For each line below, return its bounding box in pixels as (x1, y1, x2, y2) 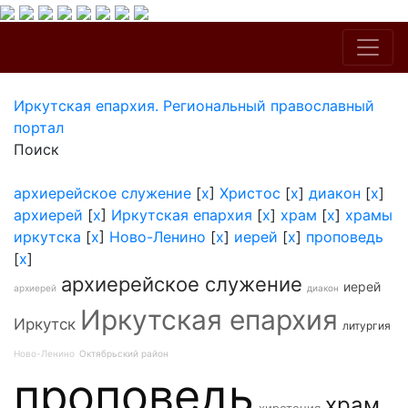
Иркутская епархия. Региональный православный (14, 97, 374, 115)
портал (14, 118, 64, 137)
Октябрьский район (79, 348, 168, 359)
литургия (342, 319, 391, 332)
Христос (219, 184, 280, 202)
